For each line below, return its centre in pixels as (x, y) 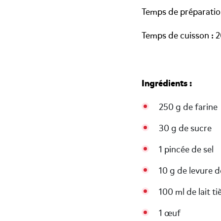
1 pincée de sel (186, 149)
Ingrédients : (167, 83)
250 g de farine (188, 107)
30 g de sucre (185, 128)
